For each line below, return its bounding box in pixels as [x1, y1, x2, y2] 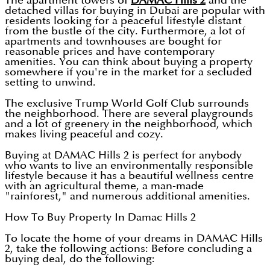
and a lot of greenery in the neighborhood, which [5, 119, 253, 130]
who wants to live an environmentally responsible [5, 160, 253, 171]
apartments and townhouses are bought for [5, 36, 222, 47]
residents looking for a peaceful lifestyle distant [5, 16, 242, 27]
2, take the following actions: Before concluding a [5, 243, 252, 254]
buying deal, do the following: [5, 254, 158, 265]
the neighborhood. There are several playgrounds [5, 108, 253, 119]
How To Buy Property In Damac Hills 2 [5, 212, 196, 223]
